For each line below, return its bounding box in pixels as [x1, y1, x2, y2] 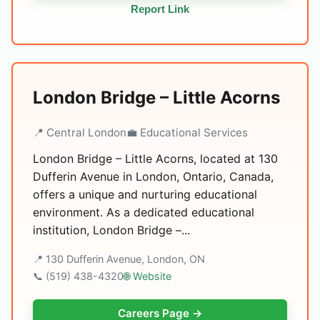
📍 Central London [33, 126, 126, 139]
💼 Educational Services [126, 126, 248, 139]
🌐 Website [124, 270, 171, 282]
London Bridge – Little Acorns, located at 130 [33, 151, 278, 166]
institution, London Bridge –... [33, 223, 190, 237]
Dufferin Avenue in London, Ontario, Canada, [33, 169, 274, 184]
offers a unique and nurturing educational [33, 187, 257, 201]
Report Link [131, 3, 189, 15]
